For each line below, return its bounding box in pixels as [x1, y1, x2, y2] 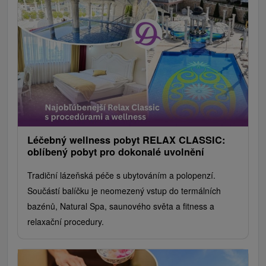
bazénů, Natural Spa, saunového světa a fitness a [27, 199, 214, 212]
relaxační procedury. [27, 215, 104, 227]
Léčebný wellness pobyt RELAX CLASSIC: [27, 132, 225, 147]
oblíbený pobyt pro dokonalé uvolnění [27, 144, 204, 159]
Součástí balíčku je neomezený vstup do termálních [27, 184, 221, 197]
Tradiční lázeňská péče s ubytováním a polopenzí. [27, 169, 216, 181]
